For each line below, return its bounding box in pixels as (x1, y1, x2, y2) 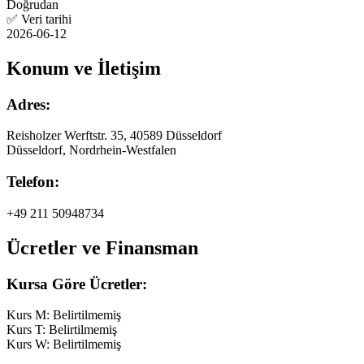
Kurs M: (6, 308, 53, 323)
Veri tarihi (21, 11, 71, 26)
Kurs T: (6, 323, 49, 337)
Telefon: (6, 173, 59, 191)
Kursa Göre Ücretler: (6, 275, 147, 292)
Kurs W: (6, 337, 53, 352)
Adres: (6, 95, 50, 113)
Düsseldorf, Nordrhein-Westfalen (6, 143, 176, 158)
